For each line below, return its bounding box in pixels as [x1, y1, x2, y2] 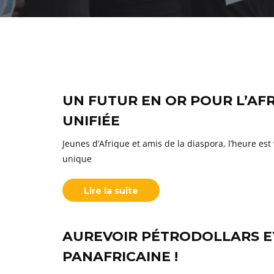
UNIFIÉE [62, 113, 120, 129]
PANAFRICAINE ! [62, 248, 178, 265]
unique [62, 153, 92, 165]
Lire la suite [84, 185, 138, 196]
